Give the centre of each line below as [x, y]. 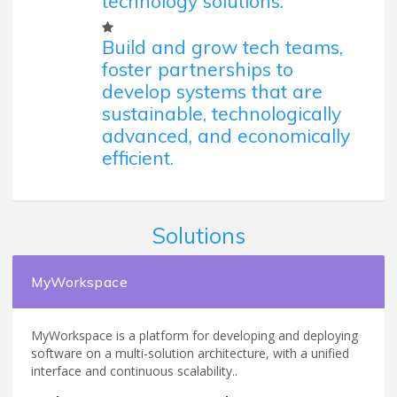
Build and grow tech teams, [222, 47]
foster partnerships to [198, 69]
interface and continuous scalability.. [134, 371]
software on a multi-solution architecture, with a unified [190, 354]
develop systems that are [212, 91]
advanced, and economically [226, 135]
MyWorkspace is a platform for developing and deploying [195, 336]
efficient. [138, 157]
